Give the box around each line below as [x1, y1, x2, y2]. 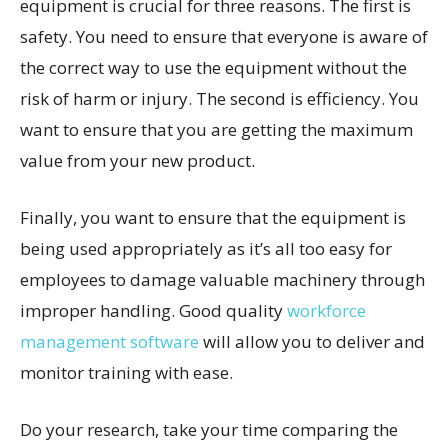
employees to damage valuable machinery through [20, 267, 425, 291]
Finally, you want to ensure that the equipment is [20, 205, 406, 229]
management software [20, 329, 199, 353]
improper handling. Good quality [20, 298, 287, 322]
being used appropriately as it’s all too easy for [20, 236, 392, 260]
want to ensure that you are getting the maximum [20, 117, 413, 141]
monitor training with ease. [20, 360, 233, 384]
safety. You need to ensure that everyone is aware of [20, 24, 428, 48]
